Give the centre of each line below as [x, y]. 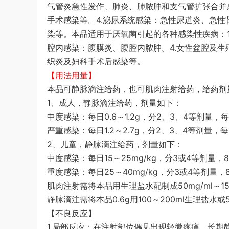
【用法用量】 [72, 75]
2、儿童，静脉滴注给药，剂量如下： [115, 144]
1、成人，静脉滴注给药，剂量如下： [114, 103]
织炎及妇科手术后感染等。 [96, 61]
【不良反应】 [72, 213]
